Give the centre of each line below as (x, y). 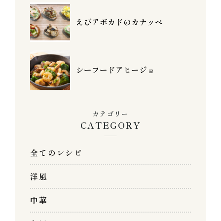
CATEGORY (110, 125)
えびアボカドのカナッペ (120, 22)
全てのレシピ (56, 153)
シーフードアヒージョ (116, 70)
